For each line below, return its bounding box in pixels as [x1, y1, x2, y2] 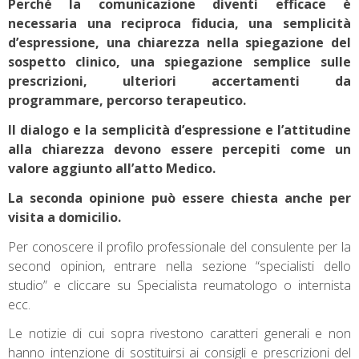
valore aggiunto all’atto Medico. [8, 159, 216, 177]
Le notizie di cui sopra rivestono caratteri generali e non [8, 325, 351, 343]
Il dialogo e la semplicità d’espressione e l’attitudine [8, 120, 351, 139]
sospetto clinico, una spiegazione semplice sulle [8, 53, 351, 71]
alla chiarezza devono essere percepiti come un [8, 139, 351, 158]
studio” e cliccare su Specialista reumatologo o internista [8, 276, 351, 294]
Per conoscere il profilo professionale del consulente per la [8, 237, 351, 256]
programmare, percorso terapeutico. [8, 91, 246, 110]
